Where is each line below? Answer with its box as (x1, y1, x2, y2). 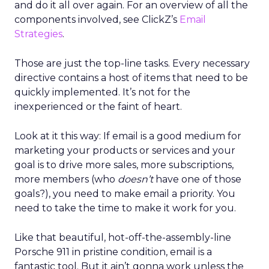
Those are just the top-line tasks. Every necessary (14, 58, 250, 69)
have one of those (153, 174, 241, 185)
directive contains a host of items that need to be (14, 72, 248, 83)
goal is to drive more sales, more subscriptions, (14, 159, 234, 171)
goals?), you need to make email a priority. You (14, 188, 235, 199)
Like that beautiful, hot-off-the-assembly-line (14, 232, 231, 243)
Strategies (14, 28, 62, 40)
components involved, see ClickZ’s (14, 14, 180, 25)
